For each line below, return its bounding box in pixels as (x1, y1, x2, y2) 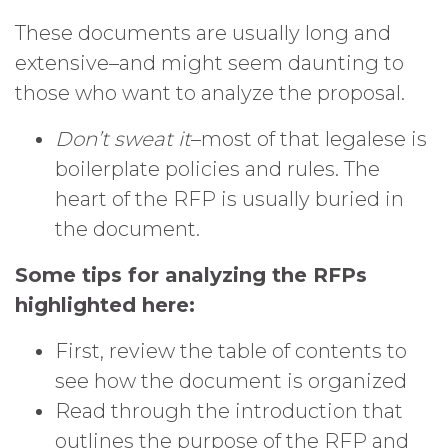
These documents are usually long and (15, 21, 391, 45)
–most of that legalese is (191, 127, 427, 151)
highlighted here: (15, 293, 195, 317)
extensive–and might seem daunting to (15, 51, 404, 75)
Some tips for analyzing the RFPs (15, 263, 367, 287)
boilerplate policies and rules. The (55, 157, 380, 181)
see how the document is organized (55, 369, 407, 393)
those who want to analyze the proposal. (15, 81, 405, 105)
